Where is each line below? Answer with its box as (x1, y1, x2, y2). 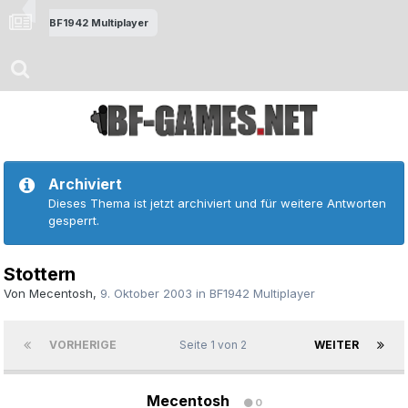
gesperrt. (48, 213, 99, 229)
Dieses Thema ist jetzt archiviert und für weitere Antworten (48, 196, 386, 211)
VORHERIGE (49, 338, 117, 352)
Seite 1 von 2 (178, 338, 252, 352)
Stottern (4, 263, 76, 286)
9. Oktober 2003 (100, 286, 192, 301)
